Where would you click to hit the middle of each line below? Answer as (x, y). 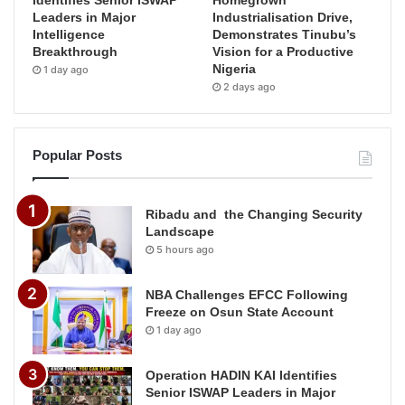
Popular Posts (77, 155)
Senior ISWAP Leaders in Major (240, 392)
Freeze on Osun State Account (240, 311)
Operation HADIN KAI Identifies (241, 375)
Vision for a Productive (283, 51)
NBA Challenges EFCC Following (247, 294)
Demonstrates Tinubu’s (285, 34)
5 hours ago (185, 249)
